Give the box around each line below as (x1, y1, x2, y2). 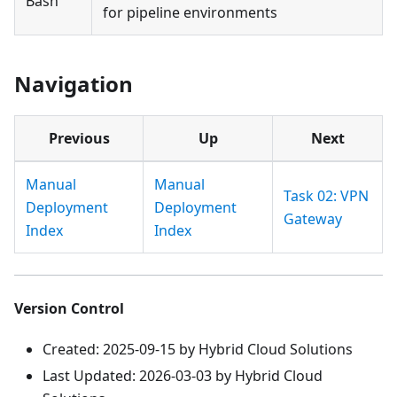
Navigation (14, 68, 133, 98)
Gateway (284, 208, 342, 229)
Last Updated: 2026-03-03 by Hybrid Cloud (43, 365, 323, 385)
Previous (48, 128, 110, 148)
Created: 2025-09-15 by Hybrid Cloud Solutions (43, 339, 353, 359)
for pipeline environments (103, 2, 277, 22)
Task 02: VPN (284, 185, 369, 206)
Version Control (14, 298, 124, 318)
